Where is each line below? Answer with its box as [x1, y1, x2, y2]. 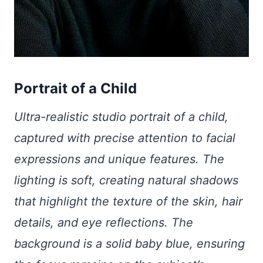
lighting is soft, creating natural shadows [14, 173, 238, 187]
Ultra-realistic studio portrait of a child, [14, 109, 228, 124]
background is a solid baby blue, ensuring [14, 236, 245, 251]
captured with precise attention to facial [14, 130, 235, 145]
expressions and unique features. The [14, 151, 224, 166]
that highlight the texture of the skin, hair [14, 194, 242, 208]
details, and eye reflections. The [14, 215, 193, 230]
